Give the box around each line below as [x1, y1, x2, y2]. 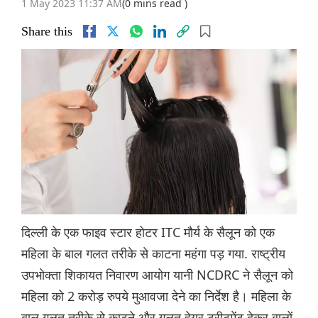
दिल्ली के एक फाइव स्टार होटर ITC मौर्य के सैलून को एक [21, 224, 275, 241]
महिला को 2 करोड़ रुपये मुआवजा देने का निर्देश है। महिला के [21, 287, 291, 305]
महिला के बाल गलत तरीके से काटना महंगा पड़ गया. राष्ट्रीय [21, 245, 285, 263]
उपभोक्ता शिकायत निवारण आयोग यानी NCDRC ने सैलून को [21, 266, 293, 284]
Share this [21, 24, 72, 39]
